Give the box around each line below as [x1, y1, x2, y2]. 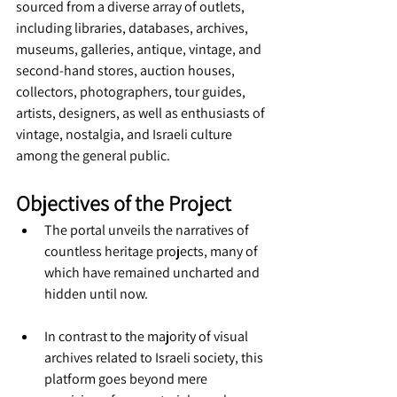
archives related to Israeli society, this [44, 348, 266, 367]
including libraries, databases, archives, [16, 19, 251, 37]
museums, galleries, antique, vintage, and [16, 40, 264, 58]
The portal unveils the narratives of [44, 221, 252, 239]
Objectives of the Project [16, 189, 231, 217]
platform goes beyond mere [44, 370, 210, 388]
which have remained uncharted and [44, 263, 262, 282]
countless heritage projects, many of [44, 242, 261, 261]
